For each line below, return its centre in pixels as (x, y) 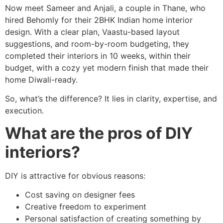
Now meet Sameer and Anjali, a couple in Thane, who (105, 8)
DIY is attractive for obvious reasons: (75, 175)
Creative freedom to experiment (86, 207)
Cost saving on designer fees (80, 195)
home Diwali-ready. (41, 79)
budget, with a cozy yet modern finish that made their (107, 67)
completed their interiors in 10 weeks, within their (98, 56)
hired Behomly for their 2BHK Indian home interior (99, 20)
